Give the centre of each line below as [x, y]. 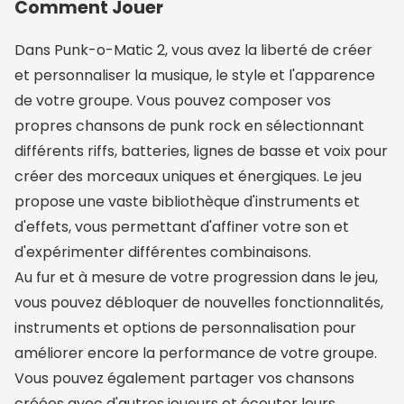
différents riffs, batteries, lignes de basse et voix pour [201, 151]
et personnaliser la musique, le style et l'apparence [195, 76]
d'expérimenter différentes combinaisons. [163, 252]
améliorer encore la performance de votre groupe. [196, 353]
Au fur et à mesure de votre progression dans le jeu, [196, 278]
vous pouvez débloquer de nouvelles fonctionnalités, [199, 303]
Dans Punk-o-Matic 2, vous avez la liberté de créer [193, 50]
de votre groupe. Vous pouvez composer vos [173, 101]
